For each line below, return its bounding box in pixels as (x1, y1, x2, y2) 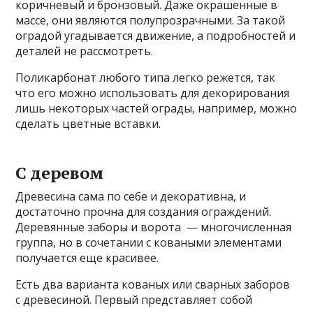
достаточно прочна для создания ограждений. (15, 203, 272, 219)
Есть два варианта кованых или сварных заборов (15, 276, 291, 292)
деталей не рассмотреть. (15, 43, 154, 59)
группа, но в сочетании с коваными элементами (15, 234, 282, 250)
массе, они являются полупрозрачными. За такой (15, 12, 286, 28)
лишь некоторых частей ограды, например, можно (15, 100, 298, 116)
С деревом (15, 161, 104, 184)
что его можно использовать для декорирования (15, 85, 290, 101)
